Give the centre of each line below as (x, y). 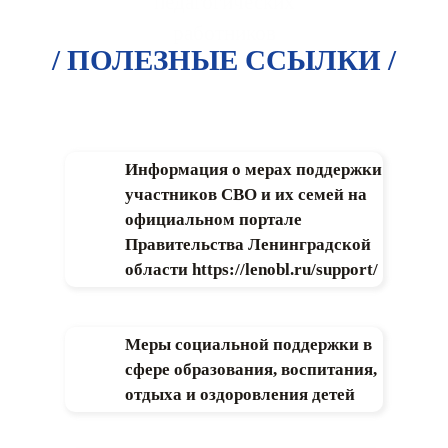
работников (224, 32)
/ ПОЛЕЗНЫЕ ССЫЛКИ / (224, 59)
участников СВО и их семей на (246, 194)
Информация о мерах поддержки (253, 169)
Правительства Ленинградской (248, 244)
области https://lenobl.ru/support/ (251, 269)
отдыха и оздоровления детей (240, 394)
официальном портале (213, 219)
